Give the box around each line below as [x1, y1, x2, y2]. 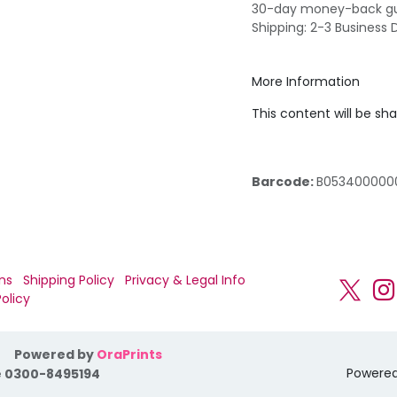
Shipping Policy [23, 270, 114, 289]
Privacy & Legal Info [125, 270, 245, 289]
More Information [252, 73, 360, 90]
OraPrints [97, 346, 165, 364]
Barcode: [252, 173, 316, 191]
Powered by [14, 346, 97, 364]
